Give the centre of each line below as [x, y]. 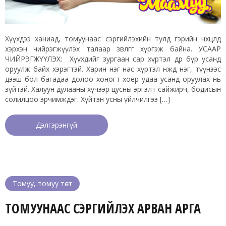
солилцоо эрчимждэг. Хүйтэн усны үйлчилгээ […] [88, 99]
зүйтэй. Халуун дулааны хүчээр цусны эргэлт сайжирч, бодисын [113, 89]
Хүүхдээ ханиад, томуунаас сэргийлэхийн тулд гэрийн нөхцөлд [113, 38]
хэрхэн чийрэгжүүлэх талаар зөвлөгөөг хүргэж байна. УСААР [113, 48]
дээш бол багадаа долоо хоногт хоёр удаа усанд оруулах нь [113, 79]
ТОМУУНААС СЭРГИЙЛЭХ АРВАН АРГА [103, 208]
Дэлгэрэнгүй [56, 125]
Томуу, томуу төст [42, 183]
